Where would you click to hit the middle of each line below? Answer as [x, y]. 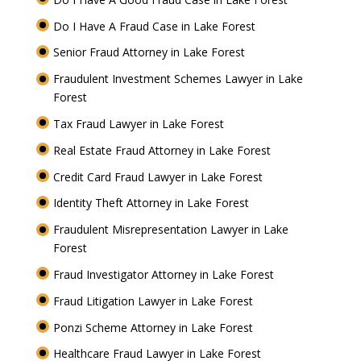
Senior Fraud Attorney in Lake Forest [150, 52]
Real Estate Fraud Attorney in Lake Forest [163, 150]
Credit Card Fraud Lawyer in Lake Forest [159, 176]
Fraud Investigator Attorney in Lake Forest [165, 274]
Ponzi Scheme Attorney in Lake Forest [154, 327]
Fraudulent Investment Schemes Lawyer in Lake [178, 79]
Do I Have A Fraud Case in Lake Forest [156, 26]
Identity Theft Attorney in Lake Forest [152, 203]
